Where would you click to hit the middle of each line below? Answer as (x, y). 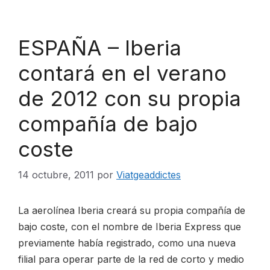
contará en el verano (122, 73)
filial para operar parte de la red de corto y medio (131, 259)
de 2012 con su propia (130, 98)
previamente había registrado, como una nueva (127, 243)
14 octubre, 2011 (56, 175)
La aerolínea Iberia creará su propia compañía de (132, 210)
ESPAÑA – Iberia (100, 48)
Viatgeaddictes (149, 175)
